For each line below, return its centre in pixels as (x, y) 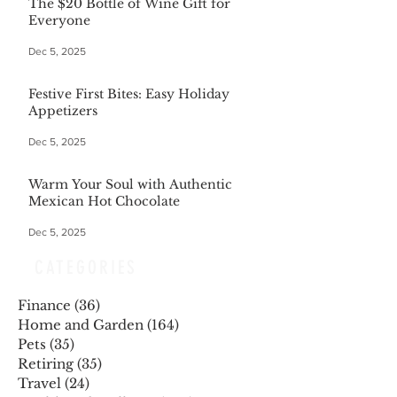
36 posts (128, 306)
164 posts (210, 325)
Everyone (59, 21)
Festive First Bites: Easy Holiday (129, 94)
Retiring (46, 364)
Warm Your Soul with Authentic (130, 185)
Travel (39, 384)
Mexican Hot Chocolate (104, 202)
